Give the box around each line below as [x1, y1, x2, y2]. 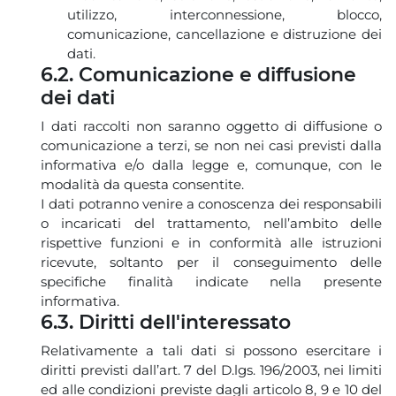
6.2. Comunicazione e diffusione [41, 62, 356, 87]
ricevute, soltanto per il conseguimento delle [41, 253, 382, 270]
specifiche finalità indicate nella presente [41, 272, 382, 290]
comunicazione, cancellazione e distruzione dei [67, 25, 382, 42]
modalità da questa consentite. [41, 175, 244, 193]
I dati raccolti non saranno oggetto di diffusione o [41, 117, 382, 134]
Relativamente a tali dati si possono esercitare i [41, 341, 382, 359]
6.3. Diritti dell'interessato [41, 309, 291, 334]
